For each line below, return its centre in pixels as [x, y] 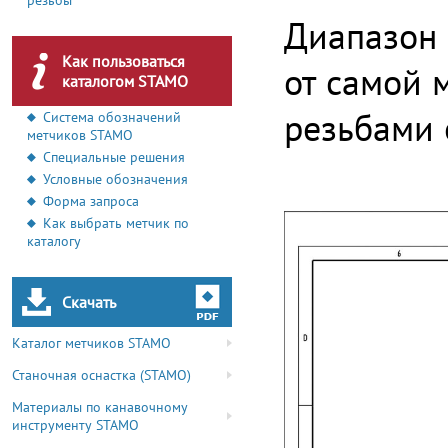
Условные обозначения [115, 179]
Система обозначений [112, 117]
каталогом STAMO [125, 81]
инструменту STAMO [75, 425]
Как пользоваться [123, 61]
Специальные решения [114, 157]
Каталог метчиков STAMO [91, 343]
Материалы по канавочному [100, 407]
